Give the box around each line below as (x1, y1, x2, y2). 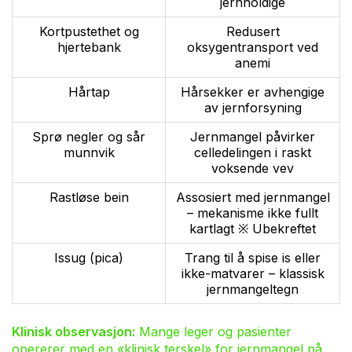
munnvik (63, 144, 115, 160)
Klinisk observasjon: (12, 323, 135, 339)
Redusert (225, 23, 280, 39)
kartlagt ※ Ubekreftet (189, 220, 316, 236)
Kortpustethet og (38, 23, 139, 39)
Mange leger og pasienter (135, 323, 291, 339)
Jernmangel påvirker (190, 128, 315, 145)
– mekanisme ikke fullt (187, 204, 318, 221)
